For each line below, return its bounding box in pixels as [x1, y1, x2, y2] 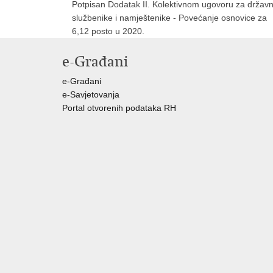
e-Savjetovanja [62, 90, 119, 99]
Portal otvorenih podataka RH [62, 103, 179, 113]
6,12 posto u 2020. [72, 26, 144, 36]
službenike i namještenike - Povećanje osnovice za [72, 13, 267, 23]
